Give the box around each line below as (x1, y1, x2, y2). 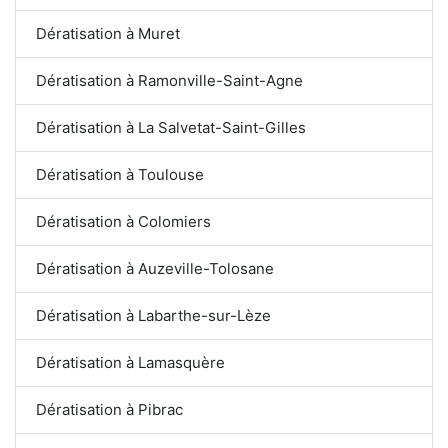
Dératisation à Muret (36, 23, 180, 43)
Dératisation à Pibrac (36, 399, 183, 419)
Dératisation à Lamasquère (36, 352, 225, 372)
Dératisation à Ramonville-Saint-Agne (36, 70, 303, 90)
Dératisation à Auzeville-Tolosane (36, 258, 275, 278)
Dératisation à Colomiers (36, 211, 211, 231)
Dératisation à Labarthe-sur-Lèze (36, 305, 271, 325)
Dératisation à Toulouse (36, 164, 204, 184)
